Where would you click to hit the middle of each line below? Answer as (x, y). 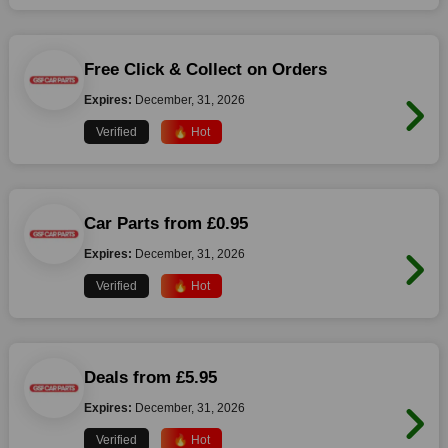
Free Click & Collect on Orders (205, 69)
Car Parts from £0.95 (165, 223)
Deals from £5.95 (150, 377)
